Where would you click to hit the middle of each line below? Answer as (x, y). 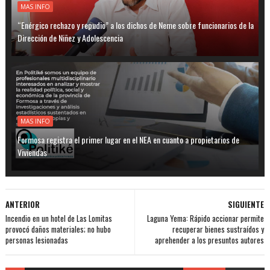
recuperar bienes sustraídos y (218, 229)
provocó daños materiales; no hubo (58, 229)
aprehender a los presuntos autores (210, 240)
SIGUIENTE (246, 204)
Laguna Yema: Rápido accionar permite (206, 218)
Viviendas (32, 152)
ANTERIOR (22, 204)
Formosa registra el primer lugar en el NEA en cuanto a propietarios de (128, 139)
